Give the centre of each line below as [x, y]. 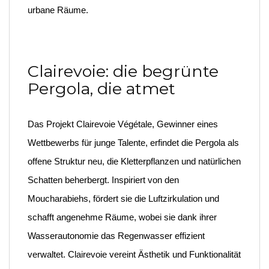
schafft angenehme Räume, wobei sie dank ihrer [122, 217]
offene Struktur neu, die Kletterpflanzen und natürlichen [134, 161]
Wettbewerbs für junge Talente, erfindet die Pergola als [133, 143]
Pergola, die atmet [101, 89]
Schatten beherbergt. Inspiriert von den [103, 180]
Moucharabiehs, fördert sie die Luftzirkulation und [123, 198]
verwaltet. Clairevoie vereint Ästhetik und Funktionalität [134, 254]
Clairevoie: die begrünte [123, 71]
